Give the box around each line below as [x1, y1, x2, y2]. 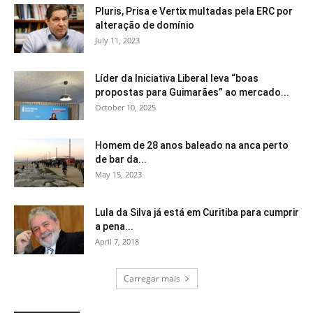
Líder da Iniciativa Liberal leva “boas [95, 73, 259, 85]
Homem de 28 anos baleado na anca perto [95, 140, 289, 152]
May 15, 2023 [95, 169, 142, 180]
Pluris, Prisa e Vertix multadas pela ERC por [95, 6, 293, 17]
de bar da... [95, 154, 147, 166]
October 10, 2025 [95, 102, 156, 113]
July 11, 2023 [95, 35, 140, 46]
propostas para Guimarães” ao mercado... [95, 87, 289, 99]
